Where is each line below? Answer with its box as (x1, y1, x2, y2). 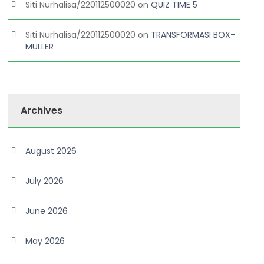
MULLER (25, 41, 54, 52)
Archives (21, 104, 63, 117)
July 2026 (25, 175, 64, 187)
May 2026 (25, 235, 65, 247)
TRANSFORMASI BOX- (151, 29, 236, 41)
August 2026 (25, 145, 77, 157)
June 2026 (25, 205, 68, 217)
